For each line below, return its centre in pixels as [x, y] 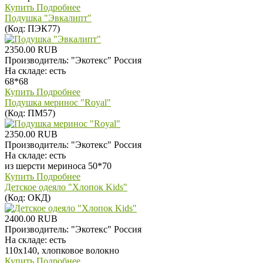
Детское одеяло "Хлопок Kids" [66, 187]
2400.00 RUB [31, 218]
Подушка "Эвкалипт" [48, 18]
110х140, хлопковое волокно [62, 250]
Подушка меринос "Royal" [58, 102]
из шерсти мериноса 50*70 [58, 166]
